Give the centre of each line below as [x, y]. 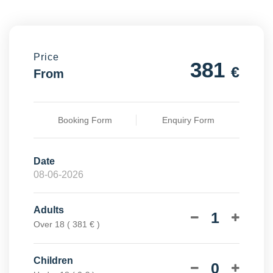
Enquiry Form [188, 120]
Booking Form [85, 120]
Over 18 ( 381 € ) [67, 224]
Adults [49, 210]
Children [53, 260]
